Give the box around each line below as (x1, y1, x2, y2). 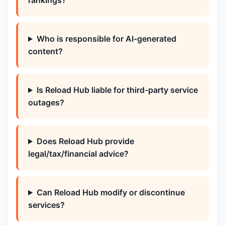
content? (28, 46, 63, 56)
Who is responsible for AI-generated (36, 34, 176, 44)
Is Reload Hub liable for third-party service (36, 85, 198, 95)
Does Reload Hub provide (36, 136, 134, 146)
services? (28, 200, 65, 210)
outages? (28, 97, 64, 107)
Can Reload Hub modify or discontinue (36, 187, 185, 197)
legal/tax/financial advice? (28, 149, 129, 159)
